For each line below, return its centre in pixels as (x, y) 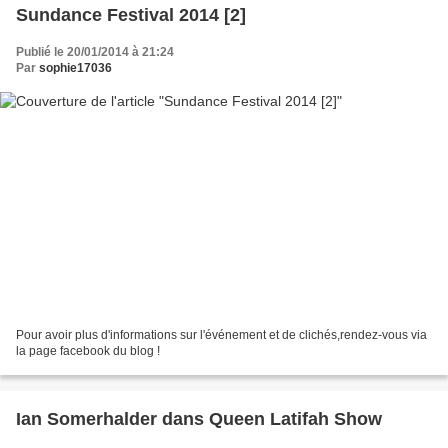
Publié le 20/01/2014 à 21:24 (95, 51)
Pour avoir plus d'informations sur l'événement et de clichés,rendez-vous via (221, 335)
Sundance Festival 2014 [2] (131, 14)
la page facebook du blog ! (88, 351)
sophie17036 (75, 67)
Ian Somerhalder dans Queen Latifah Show (199, 419)
